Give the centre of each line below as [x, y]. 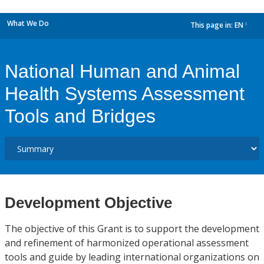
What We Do [28, 23]
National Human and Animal [122, 71]
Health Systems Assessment [125, 94]
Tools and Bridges [80, 116]
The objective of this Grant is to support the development [132, 229]
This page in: [212, 25]
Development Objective [88, 203]
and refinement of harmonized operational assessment [127, 243]
